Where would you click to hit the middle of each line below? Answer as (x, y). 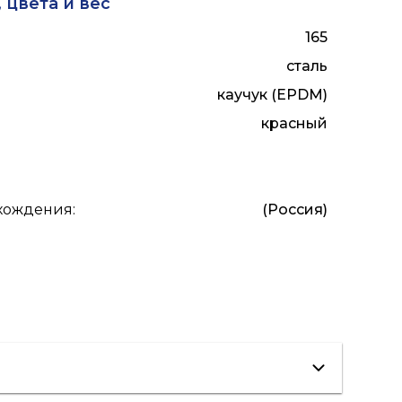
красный (294, 123)
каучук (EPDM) (272, 94)
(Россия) (294, 209)
